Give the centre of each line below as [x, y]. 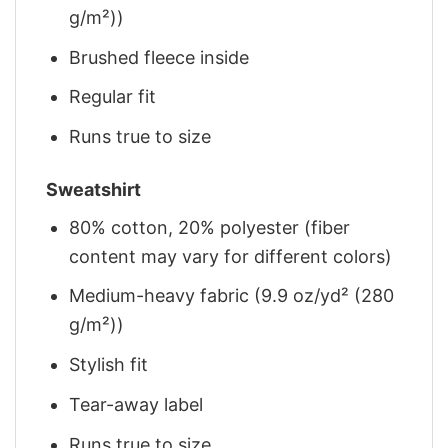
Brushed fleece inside [159, 57]
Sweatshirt [93, 189]
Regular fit [113, 97]
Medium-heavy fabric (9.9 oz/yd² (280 [232, 296]
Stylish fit [109, 365]
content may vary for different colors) [231, 256]
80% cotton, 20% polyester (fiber [210, 227]
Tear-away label [136, 404]
